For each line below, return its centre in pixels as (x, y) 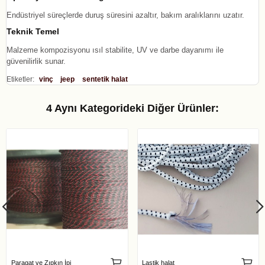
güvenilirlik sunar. (36, 61)
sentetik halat (105, 79)
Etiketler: (20, 79)
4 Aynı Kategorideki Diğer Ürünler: (132, 108)
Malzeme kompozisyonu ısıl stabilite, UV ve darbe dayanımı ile (115, 50)
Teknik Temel (33, 31)
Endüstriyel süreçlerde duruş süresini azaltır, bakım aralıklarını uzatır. (125, 15)
